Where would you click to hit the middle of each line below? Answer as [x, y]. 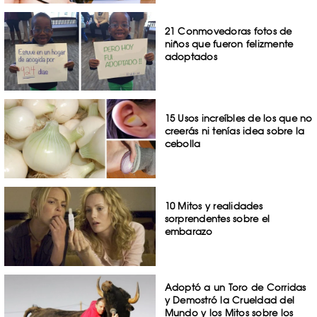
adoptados [191, 56]
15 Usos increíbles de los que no [238, 119]
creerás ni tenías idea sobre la [235, 131]
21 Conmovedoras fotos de [228, 31]
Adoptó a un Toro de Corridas [235, 287]
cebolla [183, 144]
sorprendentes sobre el [217, 219]
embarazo [189, 232]
